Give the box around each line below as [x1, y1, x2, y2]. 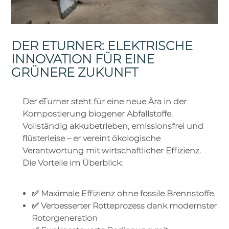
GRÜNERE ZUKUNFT [11, 65, 138, 80]
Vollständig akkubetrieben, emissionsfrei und [22, 121, 203, 131]
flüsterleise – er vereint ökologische [22, 133, 161, 144]
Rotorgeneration [32, 213, 98, 223]
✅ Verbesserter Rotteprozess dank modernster [32, 201, 217, 211]
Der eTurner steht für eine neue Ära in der [22, 97, 187, 107]
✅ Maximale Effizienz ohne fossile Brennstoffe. [32, 189, 215, 199]
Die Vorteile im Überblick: [22, 158, 123, 168]
